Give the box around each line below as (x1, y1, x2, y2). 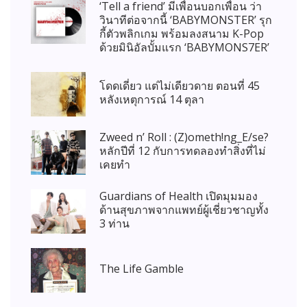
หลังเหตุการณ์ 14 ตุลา (99, 91, 204, 107)
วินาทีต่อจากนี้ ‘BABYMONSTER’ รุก (99, 12, 272, 28)
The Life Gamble (99, 260, 184, 276)
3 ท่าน (99, 216, 130, 232)
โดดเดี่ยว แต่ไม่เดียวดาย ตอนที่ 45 (99, 77, 260, 93)
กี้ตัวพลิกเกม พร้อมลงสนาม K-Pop (99, 26, 264, 42)
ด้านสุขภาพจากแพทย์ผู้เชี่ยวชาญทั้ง (99, 202, 269, 218)
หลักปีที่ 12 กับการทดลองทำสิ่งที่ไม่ (99, 143, 266, 159)
